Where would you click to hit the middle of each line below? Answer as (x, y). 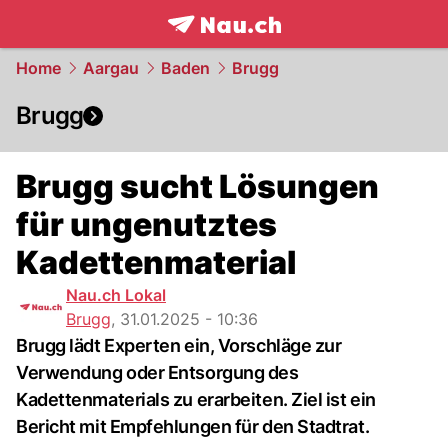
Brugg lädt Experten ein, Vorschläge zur (179, 345)
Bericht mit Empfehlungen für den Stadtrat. (193, 426)
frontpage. (211, 46)
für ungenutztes (146, 224)
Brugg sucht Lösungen (197, 186)
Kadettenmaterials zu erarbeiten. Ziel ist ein (196, 399)
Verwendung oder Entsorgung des (157, 372)
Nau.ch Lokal (116, 295)
